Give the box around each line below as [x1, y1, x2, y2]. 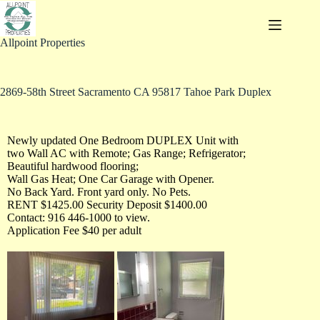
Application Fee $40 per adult [7, 224, 141, 236]
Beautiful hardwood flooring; [7, 160, 139, 172]
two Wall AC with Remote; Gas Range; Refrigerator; [7, 147, 246, 159]
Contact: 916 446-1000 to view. [7, 211, 150, 224]
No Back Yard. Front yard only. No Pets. [7, 186, 191, 198]
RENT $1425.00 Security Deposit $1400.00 [7, 199, 207, 211]
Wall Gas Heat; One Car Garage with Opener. [7, 173, 214, 185]
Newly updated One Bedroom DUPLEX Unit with [7, 134, 239, 146]
